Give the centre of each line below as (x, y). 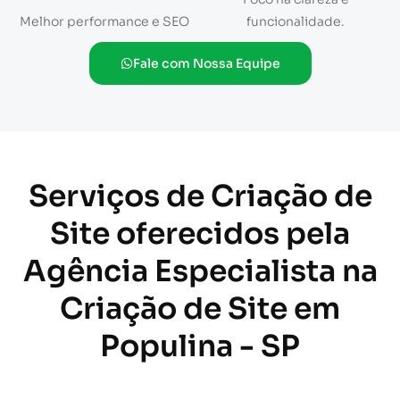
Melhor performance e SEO (104, 22)
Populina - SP (200, 347)
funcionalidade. (296, 22)
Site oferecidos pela (200, 234)
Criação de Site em (200, 309)
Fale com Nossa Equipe (206, 64)
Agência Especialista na (200, 272)
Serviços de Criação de (200, 197)
